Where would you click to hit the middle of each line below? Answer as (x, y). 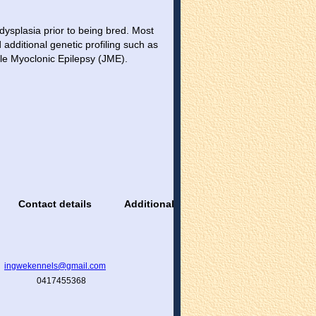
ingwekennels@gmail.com (55, 266)
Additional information (180, 203)
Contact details (55, 203)
